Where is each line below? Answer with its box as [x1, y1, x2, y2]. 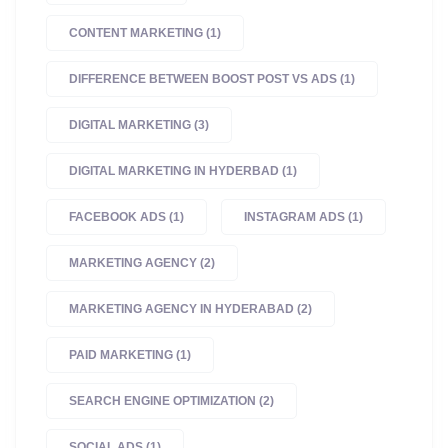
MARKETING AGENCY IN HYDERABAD [69, 302, 294, 317]
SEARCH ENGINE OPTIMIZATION [69, 394, 256, 409]
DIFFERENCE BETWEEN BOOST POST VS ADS [69, 72, 337, 87]
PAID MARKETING [69, 348, 173, 363]
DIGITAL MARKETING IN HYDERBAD [69, 164, 279, 179]
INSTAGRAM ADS [244, 210, 345, 225]
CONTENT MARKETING [69, 26, 203, 41]
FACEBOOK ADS [69, 210, 166, 225]
